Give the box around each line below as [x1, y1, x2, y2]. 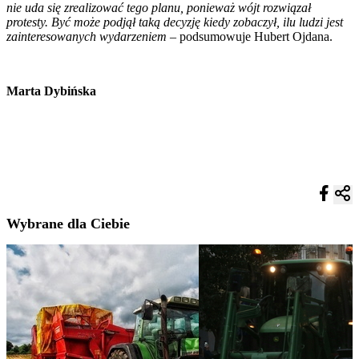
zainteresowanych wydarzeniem [6, 29, 167, 43]
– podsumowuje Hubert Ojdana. [167, 29, 333, 43]
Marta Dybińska [6, 83, 96, 98]
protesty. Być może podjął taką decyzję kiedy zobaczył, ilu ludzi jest [6, 14, 343, 29]
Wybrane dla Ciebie [6, 216, 130, 232]
